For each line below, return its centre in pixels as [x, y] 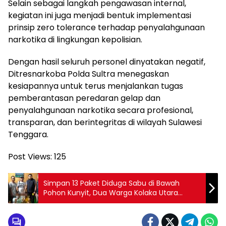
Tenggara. [28, 134]
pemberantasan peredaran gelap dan [84, 98]
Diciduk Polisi [65, 202]
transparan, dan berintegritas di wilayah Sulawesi [105, 122]
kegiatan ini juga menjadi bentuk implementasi [100, 15]
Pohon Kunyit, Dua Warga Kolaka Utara [111, 192]
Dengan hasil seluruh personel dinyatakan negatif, [107, 62]
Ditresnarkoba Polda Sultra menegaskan [89, 74]
